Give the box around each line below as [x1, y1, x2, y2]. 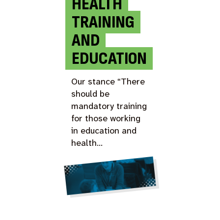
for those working [71, 112, 141, 124]
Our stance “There [71, 75, 145, 87]
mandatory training [71, 100, 147, 112]
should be [71, 87, 110, 100]
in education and [71, 124, 137, 137]
